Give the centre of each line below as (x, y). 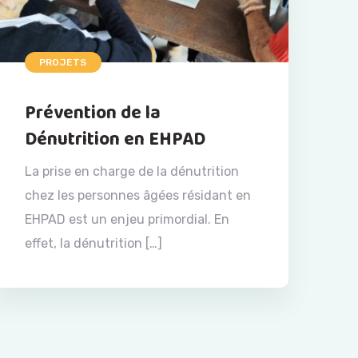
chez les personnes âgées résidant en (138, 196)
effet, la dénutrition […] (93, 244)
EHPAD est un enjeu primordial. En (127, 220)
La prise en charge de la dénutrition (132, 172)
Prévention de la (93, 113)
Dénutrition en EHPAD (115, 140)
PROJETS (63, 63)
